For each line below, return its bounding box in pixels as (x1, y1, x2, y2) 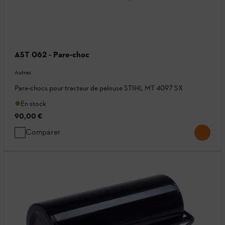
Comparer (26, 127, 61, 137)
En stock (21, 99, 46, 108)
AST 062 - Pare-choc (15, 49, 89, 59)
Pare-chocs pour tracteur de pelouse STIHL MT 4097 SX (15, 83, 183, 92)
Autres (15, 68, 31, 76)
